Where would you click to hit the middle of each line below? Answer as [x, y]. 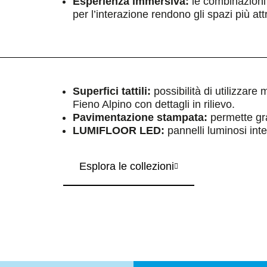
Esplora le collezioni [127, 166]
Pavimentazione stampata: [140, 117]
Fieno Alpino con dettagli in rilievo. [154, 104]
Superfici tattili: [112, 91]
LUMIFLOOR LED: [119, 131]
